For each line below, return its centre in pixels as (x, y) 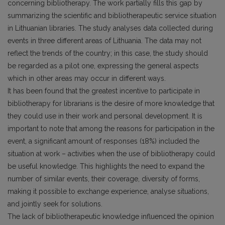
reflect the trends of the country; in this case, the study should (108, 53)
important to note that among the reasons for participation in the (111, 129)
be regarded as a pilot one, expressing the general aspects (103, 66)
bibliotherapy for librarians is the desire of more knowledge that (111, 103)
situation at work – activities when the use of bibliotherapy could (111, 154)
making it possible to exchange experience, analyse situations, (108, 191)
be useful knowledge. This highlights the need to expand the (106, 166)
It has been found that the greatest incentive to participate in (104, 91)
